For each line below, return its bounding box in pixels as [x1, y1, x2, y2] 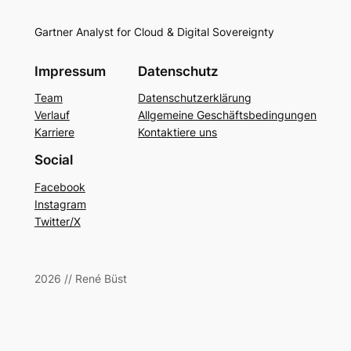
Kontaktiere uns [138, 125, 218, 139]
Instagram [34, 197, 86, 212]
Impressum [34, 63, 106, 79]
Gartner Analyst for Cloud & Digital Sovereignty [34, 25, 274, 39]
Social [34, 152, 73, 168]
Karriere [34, 125, 74, 139]
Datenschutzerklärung [138, 91, 252, 105]
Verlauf [34, 108, 70, 122]
